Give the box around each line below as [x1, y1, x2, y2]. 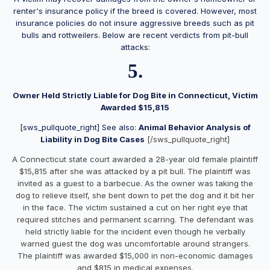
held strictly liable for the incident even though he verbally [25, 226, 245, 236]
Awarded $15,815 [101, 102, 169, 112]
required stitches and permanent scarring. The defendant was [16, 214, 254, 224]
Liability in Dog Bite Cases [40, 134, 145, 144]
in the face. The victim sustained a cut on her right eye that [22, 202, 248, 212]
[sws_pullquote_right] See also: [19, 122, 139, 132]
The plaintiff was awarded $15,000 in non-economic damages [17, 250, 253, 260]
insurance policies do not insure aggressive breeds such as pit [16, 17, 254, 28]
